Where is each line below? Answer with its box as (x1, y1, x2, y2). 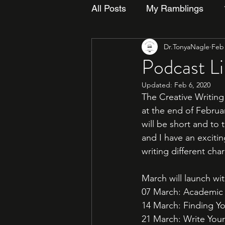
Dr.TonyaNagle (164, 42, 209, 51)
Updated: (142, 80, 174, 89)
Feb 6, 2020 (174, 80, 210, 89)
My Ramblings (146, 3, 203, 14)
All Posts (91, 3, 126, 14)
